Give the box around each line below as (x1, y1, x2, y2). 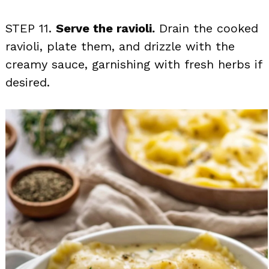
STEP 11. (5, 20, 56, 35)
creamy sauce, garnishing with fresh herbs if (5, 56, 262, 71)
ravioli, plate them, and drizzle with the (5, 38, 235, 53)
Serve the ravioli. (56, 20, 155, 35)
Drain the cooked (155, 20, 258, 35)
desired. (5, 74, 50, 89)
